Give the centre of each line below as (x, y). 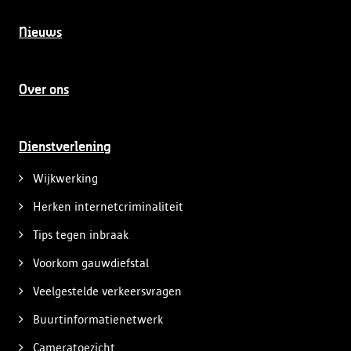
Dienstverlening (65, 147)
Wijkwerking (65, 178)
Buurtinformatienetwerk (98, 319)
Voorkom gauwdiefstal (91, 263)
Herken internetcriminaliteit (108, 206)
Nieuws (40, 33)
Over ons (44, 90)
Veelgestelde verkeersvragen (107, 291)
